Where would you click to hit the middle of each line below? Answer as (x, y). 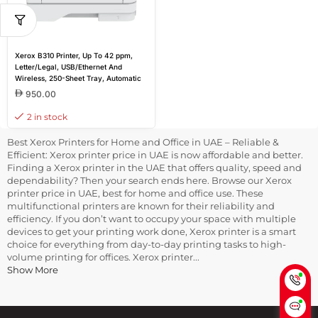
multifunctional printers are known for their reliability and (141, 205)
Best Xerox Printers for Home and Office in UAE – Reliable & (143, 142)
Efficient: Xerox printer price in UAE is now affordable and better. (155, 154)
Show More (33, 269)
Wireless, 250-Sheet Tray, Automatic (78, 78)
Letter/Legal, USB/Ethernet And (68, 66)
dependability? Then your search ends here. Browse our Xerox (149, 180)
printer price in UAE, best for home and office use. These (135, 193)
